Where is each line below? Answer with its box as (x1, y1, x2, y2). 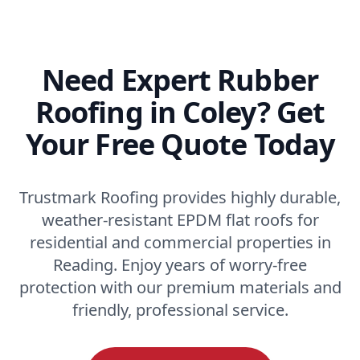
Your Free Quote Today (25, 124, 335, 164)
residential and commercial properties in (29, 231, 331, 253)
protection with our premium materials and (18, 276, 342, 298)
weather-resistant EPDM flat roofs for (41, 208, 319, 231)
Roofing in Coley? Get (35, 92, 325, 132)
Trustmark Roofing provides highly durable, (19, 186, 341, 208)
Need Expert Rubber (42, 59, 318, 100)
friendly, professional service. (72, 298, 288, 321)
